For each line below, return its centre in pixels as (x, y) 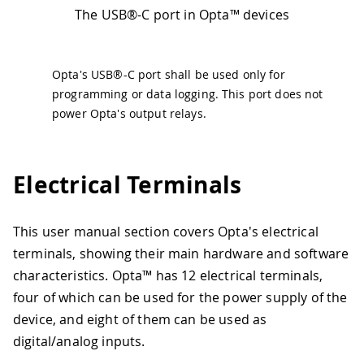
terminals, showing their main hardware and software (181, 254)
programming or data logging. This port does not (188, 94)
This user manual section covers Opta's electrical (166, 232)
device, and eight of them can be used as (140, 320)
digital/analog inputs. (79, 342)
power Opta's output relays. (129, 114)
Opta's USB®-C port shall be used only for (169, 75)
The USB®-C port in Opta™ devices (182, 15)
